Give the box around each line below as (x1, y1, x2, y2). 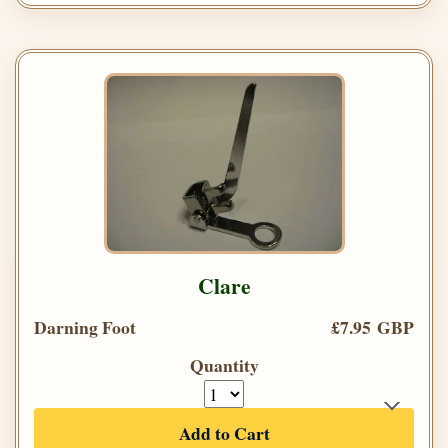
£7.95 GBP (331, 314, 414, 341)
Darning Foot (34, 314, 136, 341)
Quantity (189, 352, 259, 379)
